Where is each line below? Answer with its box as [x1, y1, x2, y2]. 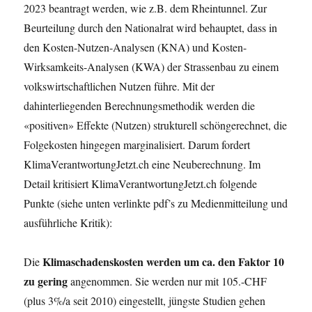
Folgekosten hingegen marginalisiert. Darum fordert [24, 137, 251, 152]
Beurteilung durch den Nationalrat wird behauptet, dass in [24, 20, 278, 35]
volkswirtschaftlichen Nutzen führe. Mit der [24, 79, 215, 93]
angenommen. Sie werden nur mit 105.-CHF [68, 274, 267, 288]
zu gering [24, 273, 68, 289]
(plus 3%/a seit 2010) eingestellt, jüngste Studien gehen [24, 293, 266, 308]
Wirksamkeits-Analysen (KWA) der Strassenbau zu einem [24, 59, 279, 74]
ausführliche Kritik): [24, 215, 113, 230]
